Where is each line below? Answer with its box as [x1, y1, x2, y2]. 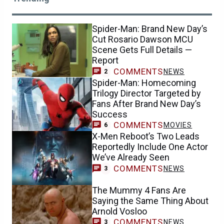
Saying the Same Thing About [92, 195, 208, 206]
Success [92, 108, 127, 119]
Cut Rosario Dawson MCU [92, 34, 193, 44]
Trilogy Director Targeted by [92, 87, 201, 98]
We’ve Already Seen [92, 152, 169, 163]
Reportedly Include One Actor [92, 141, 208, 152]
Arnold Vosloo [92, 205, 147, 216]
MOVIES [163, 121, 192, 129]
